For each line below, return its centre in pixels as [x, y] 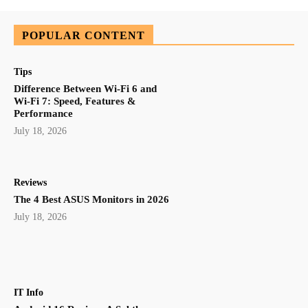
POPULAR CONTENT [84, 36]
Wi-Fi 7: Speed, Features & [75, 101]
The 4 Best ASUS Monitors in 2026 [91, 199]
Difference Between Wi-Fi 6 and [85, 89]
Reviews [30, 182]
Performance [43, 114]
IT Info [29, 293]
